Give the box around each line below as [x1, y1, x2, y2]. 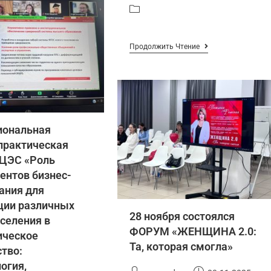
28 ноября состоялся [129, 209, 235, 223]
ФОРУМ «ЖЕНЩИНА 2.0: [129, 224, 256, 238]
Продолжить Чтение [129, 42, 200, 51]
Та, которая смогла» [129, 240, 233, 253]
